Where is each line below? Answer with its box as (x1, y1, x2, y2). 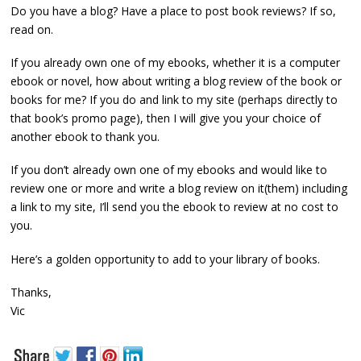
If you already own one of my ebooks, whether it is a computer (10, 54, 340, 70)
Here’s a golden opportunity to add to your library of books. (10, 251, 320, 267)
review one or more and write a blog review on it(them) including (10, 180, 347, 197)
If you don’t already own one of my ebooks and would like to (10, 162, 327, 178)
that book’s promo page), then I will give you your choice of (10, 110, 321, 126)
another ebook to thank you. (10, 128, 160, 144)
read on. (10, 21, 53, 37)
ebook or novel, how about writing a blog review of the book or (10, 73, 342, 89)
